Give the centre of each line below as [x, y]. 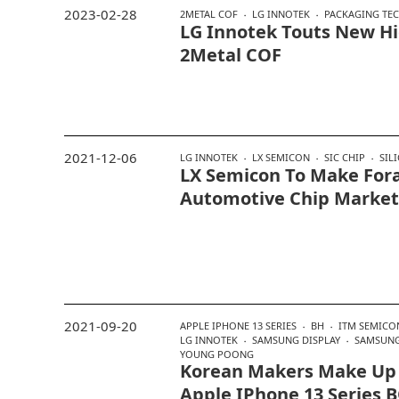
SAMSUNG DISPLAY [296, 339]
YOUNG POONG [217, 354]
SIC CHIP [345, 158]
